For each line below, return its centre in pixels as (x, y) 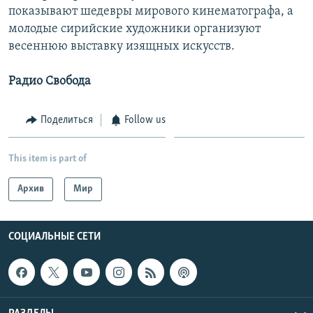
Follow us (145, 120)
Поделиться (66, 120)
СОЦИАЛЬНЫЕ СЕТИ (54, 237)
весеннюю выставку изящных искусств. (122, 46)
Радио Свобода (50, 81)
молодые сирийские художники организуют (134, 29)
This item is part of (48, 159)
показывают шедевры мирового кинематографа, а (151, 11)
